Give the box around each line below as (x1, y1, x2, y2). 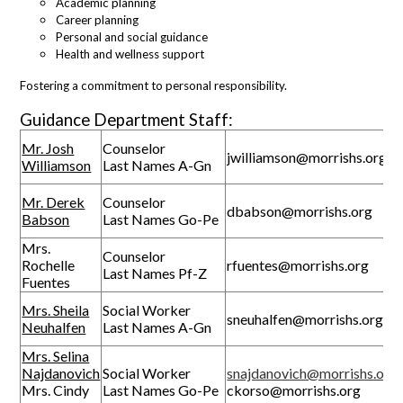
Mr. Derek (22, 193, 85, 210)
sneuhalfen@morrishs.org (227, 309, 384, 327)
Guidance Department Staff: (20, 109, 234, 130)
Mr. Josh (22, 139, 75, 157)
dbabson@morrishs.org (227, 201, 373, 219)
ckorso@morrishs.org (227, 381, 362, 399)
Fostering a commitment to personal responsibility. (20, 77, 288, 93)
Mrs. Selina (22, 346, 90, 364)
